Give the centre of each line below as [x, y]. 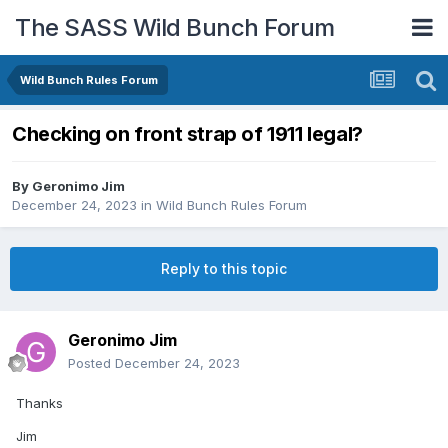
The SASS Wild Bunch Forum [175, 27]
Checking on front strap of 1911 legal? [187, 134]
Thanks [39, 403]
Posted [91, 363]
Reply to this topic [224, 269]
